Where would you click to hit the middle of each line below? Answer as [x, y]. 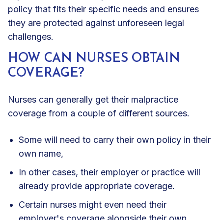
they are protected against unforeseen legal [96, 23]
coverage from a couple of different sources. [100, 113]
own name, [41, 153]
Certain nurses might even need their [93, 204]
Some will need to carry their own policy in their [115, 139]
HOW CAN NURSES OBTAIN [94, 58]
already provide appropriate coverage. [98, 186]
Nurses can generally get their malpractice [93, 99]
